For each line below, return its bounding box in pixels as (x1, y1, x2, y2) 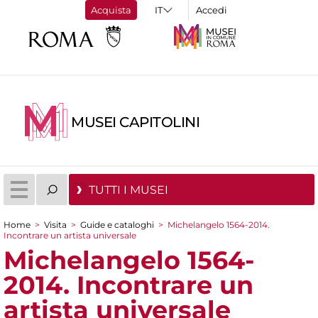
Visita (44, 219, 67, 230)
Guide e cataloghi (80, 219, 154, 230)
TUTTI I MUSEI (89, 183, 168, 197)
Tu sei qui (4, 231, 87, 251)
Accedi (196, 4, 227, 16)
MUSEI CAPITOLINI (71, 114, 200, 131)
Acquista (91, 4, 131, 16)
